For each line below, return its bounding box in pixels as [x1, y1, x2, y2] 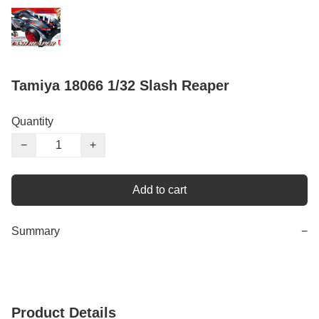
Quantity [11, 115, 53, 128]
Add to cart [132, 184, 187, 197]
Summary [11, 225, 60, 238]
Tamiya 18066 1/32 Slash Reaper [11, 78, 229, 94]
